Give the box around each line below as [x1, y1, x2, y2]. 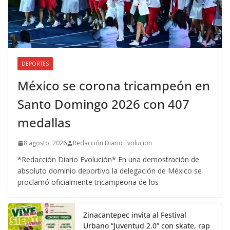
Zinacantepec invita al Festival [83, 210, 186, 220]
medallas [17, 114, 71, 131]
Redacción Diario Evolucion [73, 139, 152, 148]
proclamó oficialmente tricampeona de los [17, 177, 159, 187]
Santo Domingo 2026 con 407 [17, 95, 189, 113]
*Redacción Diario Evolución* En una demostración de [17, 155, 199, 165]
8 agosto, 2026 [24, 139, 67, 148]
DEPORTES [22, 60, 49, 68]
